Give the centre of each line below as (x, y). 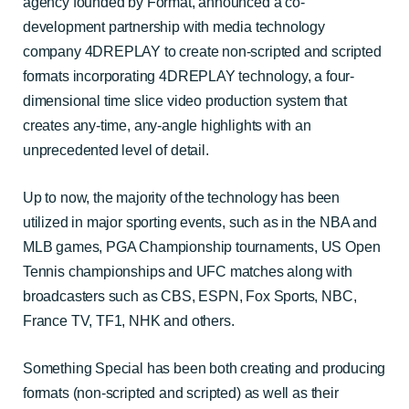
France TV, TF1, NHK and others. (129, 321)
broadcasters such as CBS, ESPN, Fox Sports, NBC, (190, 296)
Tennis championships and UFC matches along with (188, 272)
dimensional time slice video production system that (185, 101)
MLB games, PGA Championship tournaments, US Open (202, 247)
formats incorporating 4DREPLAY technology (165, 76)
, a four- (331, 76)
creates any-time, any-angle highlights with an (167, 126)
